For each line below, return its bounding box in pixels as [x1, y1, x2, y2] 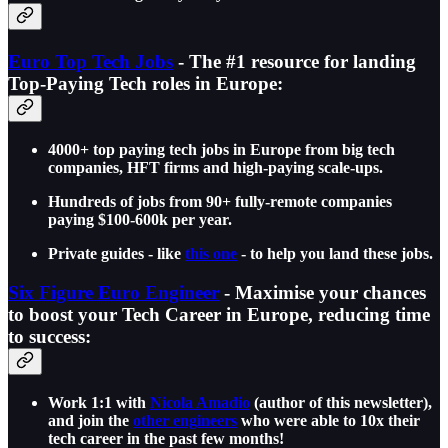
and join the [48, 411, 133, 429]
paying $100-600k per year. [48, 211, 232, 229]
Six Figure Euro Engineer [8, 281, 219, 303]
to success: [8, 325, 91, 347]
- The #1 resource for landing [173, 51, 416, 73]
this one [185, 245, 237, 263]
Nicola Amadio [150, 393, 250, 411]
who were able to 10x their [237, 411, 420, 429]
